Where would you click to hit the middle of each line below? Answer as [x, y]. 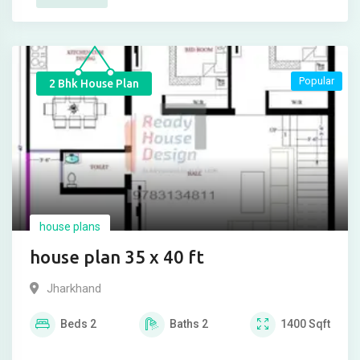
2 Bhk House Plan [94, 84]
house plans [70, 227]
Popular [317, 81]
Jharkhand [74, 289]
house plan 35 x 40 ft [117, 257]
